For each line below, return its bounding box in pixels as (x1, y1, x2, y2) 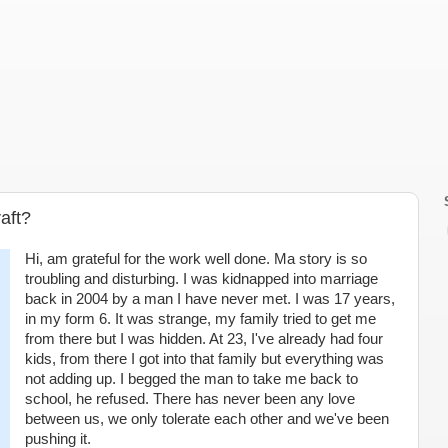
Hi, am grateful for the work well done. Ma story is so (24, 251, 367, 267)
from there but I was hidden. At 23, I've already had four (24, 331, 383, 347)
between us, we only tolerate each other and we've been (24, 411, 389, 427)
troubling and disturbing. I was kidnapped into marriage (24, 271, 378, 287)
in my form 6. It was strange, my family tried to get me (24, 311, 376, 327)
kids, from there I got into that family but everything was (24, 351, 384, 367)
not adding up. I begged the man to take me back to (24, 371, 358, 387)
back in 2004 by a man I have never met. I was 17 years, (24, 291, 395, 307)
